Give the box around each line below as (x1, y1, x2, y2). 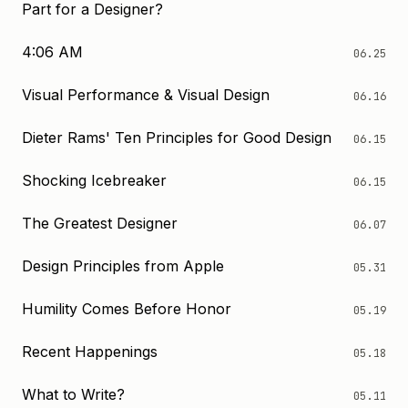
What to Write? (22, 385, 125, 403)
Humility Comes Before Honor (22, 300, 231, 318)
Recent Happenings (22, 342, 158, 361)
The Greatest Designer (22, 214, 178, 232)
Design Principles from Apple (22, 257, 224, 275)
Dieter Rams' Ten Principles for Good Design (22, 128, 331, 147)
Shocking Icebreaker (22, 171, 167, 189)
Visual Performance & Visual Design (22, 86, 270, 104)
